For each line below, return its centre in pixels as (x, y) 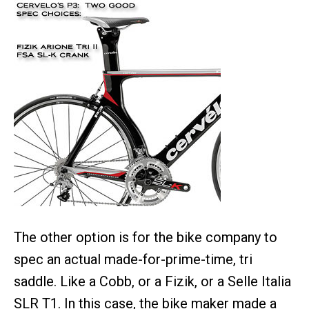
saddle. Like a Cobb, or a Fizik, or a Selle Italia (152, 281)
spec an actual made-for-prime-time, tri (133, 259)
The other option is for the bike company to (146, 237)
